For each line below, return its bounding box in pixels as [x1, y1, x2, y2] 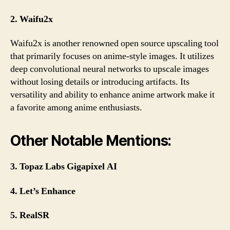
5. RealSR [10, 209, 49, 221]
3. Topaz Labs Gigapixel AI [10, 161, 117, 172]
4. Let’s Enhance [10, 185, 75, 197]
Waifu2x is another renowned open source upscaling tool [10, 37, 219, 49]
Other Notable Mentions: [10, 132, 171, 149]
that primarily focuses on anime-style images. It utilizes [10, 50, 214, 62]
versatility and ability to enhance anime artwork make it [10, 89, 215, 101]
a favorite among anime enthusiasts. [10, 102, 142, 113]
